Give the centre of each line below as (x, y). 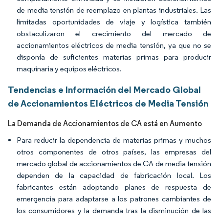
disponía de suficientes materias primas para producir (114, 57)
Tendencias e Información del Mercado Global (104, 89)
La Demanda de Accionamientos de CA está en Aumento (105, 123)
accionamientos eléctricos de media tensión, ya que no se (114, 45)
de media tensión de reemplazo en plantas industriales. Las (114, 10)
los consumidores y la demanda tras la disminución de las (114, 210)
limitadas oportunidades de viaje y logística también (114, 22)
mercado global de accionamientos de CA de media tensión (114, 164)
